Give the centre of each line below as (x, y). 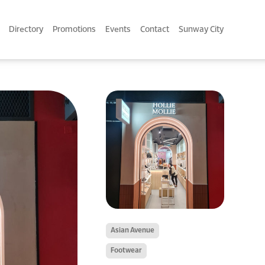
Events (118, 30)
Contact (155, 30)
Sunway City (201, 30)
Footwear (126, 251)
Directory (26, 30)
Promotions (74, 30)
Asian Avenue (132, 230)
